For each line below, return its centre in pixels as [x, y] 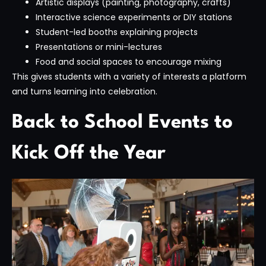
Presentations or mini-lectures [99, 47]
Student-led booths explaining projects [117, 32]
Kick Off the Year [89, 154]
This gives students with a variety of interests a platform [129, 76]
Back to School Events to [122, 123]
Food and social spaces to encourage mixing [129, 61]
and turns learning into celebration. [85, 91]
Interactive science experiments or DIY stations [134, 17]
